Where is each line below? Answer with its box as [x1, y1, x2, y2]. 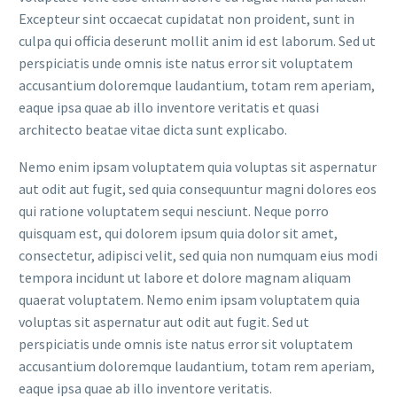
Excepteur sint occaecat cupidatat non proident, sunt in [19, 9, 354, 27]
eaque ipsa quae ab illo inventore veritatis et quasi [19, 97, 319, 116]
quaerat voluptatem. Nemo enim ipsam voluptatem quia [19, 291, 360, 309]
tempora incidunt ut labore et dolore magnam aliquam [19, 269, 351, 287]
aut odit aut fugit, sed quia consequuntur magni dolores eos [19, 180, 377, 198]
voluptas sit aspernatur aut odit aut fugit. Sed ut [19, 313, 309, 331]
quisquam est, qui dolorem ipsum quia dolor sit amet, [19, 224, 338, 243]
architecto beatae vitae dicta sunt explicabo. [19, 120, 287, 138]
